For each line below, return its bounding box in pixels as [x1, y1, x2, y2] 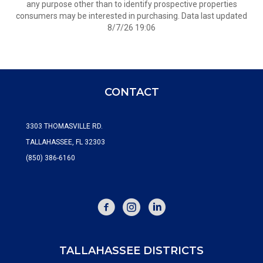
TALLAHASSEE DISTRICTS [59, 244, 204, 257]
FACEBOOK [97, 198, 133, 207]
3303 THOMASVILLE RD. [26, 122, 103, 130]
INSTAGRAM [122, 198, 161, 207]
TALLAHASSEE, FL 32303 [26, 138, 105, 146]
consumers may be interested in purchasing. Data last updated [16, 11, 247, 21]
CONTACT [104, 86, 159, 99]
